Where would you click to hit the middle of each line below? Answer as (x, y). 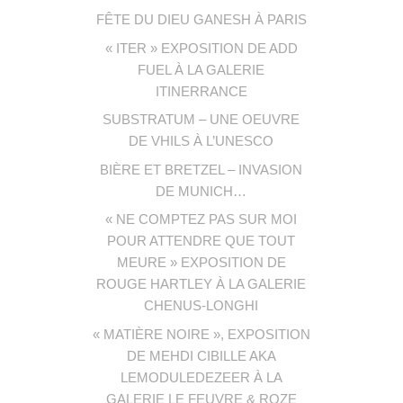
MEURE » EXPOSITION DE (201, 263)
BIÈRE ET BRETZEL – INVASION (201, 169)
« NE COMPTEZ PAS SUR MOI (201, 219)
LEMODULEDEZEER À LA (201, 377)
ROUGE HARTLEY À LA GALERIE (201, 284)
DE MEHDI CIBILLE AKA (201, 355)
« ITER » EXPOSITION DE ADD (201, 48)
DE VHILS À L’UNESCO (201, 141)
